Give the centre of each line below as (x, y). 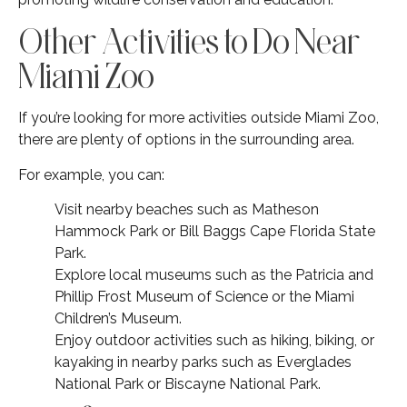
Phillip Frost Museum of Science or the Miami (204, 297)
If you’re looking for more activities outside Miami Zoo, (199, 118)
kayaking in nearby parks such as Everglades (203, 362)
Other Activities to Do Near (189, 41)
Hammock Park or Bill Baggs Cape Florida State (215, 232)
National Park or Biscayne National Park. (188, 384)
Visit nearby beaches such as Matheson (187, 210)
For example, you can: (91, 174)
